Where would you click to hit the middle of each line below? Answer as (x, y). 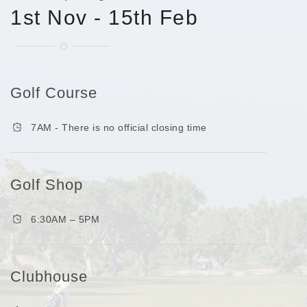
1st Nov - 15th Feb (104, 17)
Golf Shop (47, 184)
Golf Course (54, 93)
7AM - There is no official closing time (119, 127)
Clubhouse (49, 276)
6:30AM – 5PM (65, 219)
